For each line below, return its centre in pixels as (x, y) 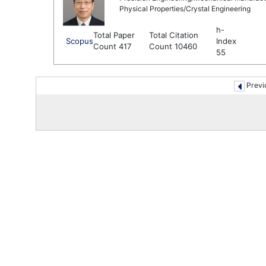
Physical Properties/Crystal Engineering (185, 9)
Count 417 (113, 46)
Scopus (80, 41)
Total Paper (114, 35)
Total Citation (174, 35)
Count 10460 (173, 46)
